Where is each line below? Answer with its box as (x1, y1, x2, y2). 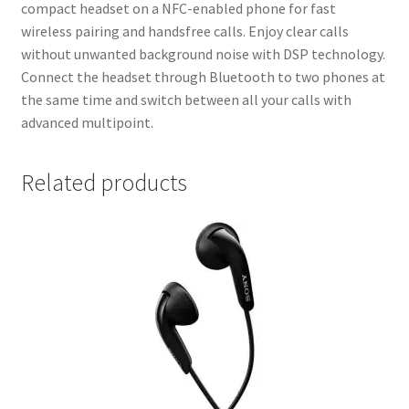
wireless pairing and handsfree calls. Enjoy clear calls (20, 21, 349, 40)
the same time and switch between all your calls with (20, 89, 351, 109)
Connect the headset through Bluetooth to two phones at (20, 67, 385, 86)
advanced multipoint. (20, 112, 153, 131)
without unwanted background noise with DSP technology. (20, 44, 385, 63)
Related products (20, 168, 187, 198)
